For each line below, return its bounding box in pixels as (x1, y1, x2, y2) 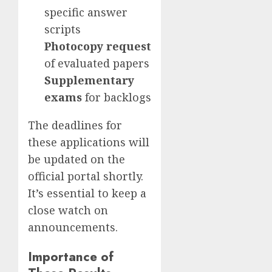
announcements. (28, 220, 118, 235)
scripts (44, 22, 81, 37)
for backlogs (82, 90, 151, 105)
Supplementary (44, 73, 134, 88)
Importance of (28, 247, 114, 267)
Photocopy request (44, 39, 151, 54)
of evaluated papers (44, 56, 149, 71)
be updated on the (28, 152, 125, 167)
